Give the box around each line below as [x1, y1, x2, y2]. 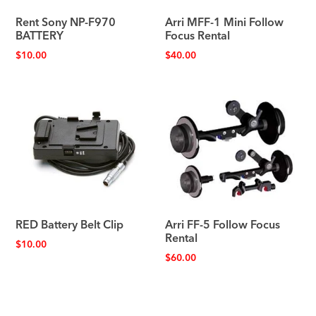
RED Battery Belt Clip [16, 215, 124, 236]
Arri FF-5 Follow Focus [165, 215, 280, 236]
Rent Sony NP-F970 [16, 13, 116, 33]
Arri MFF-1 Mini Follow [165, 13, 284, 33]
